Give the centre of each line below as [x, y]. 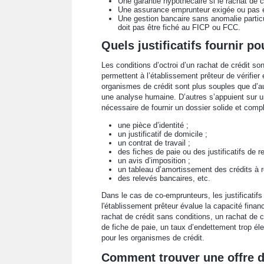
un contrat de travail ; [154, 143]
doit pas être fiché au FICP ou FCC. [179, 27]
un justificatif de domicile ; [163, 134]
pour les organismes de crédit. [153, 238]
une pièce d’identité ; [153, 125]
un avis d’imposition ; [154, 161]
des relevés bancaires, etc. [164, 178]
